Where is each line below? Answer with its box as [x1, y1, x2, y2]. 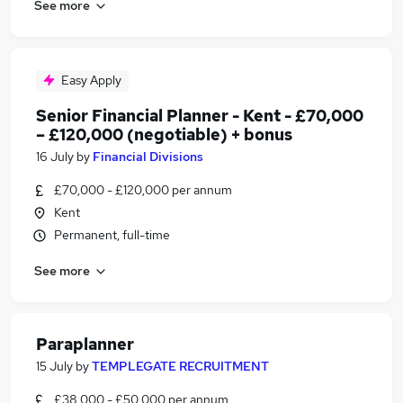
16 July [36, 148, 74, 165]
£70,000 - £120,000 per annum [54, 182, 232, 198]
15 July [36, 358, 73, 374]
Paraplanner [36, 334, 134, 354]
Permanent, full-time [54, 227, 170, 243]
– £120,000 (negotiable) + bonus [36, 124, 292, 145]
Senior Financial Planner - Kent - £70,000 [36, 105, 363, 126]
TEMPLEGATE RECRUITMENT [92, 358, 269, 374]
